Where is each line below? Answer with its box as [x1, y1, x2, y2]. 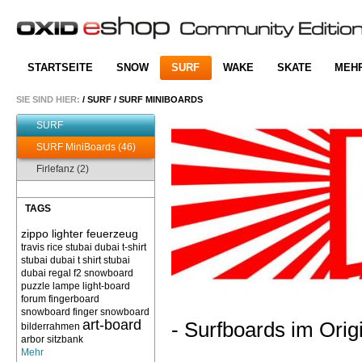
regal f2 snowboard [48, 267, 133, 279]
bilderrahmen [21, 321, 80, 332]
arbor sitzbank [21, 334, 83, 345]
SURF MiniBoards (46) [36, 141, 136, 153]
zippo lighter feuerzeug [21, 227, 138, 240]
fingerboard [48, 293, 99, 305]
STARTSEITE [27, 61, 94, 74]
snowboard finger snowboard [21, 306, 149, 318]
